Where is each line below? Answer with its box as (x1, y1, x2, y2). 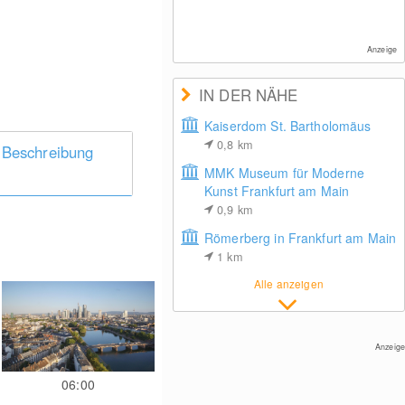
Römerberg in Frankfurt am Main (203, 229, 397, 247)
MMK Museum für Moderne (203, 164, 365, 182)
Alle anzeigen (254, 276, 324, 291)
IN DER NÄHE (198, 84, 298, 106)
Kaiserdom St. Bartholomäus (203, 117, 372, 135)
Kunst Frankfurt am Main (203, 182, 350, 200)
